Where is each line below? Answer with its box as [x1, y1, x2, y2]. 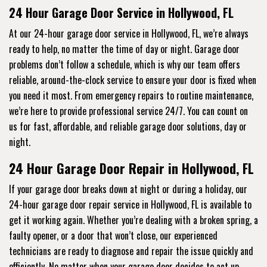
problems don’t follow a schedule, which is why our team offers [9, 57, 240, 72]
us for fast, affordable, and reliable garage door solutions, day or [9, 119, 247, 133]
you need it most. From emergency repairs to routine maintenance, [9, 88, 253, 103]
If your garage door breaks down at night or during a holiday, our [9, 181, 247, 196]
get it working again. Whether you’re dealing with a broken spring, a [9, 212, 258, 227]
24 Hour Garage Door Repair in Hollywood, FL [9, 158, 254, 178]
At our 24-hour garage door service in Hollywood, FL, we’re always [9, 26, 249, 41]
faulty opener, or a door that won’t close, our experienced [9, 228, 218, 243]
